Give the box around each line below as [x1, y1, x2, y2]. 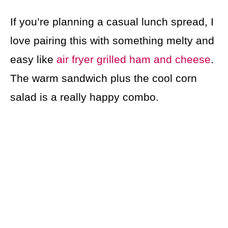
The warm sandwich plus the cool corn [10, 72, 197, 84]
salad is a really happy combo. [10, 91, 159, 103]
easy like [10, 53, 56, 66]
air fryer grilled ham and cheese [56, 53, 211, 66]
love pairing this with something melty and [10, 35, 214, 47]
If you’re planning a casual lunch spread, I [10, 16, 214, 28]
